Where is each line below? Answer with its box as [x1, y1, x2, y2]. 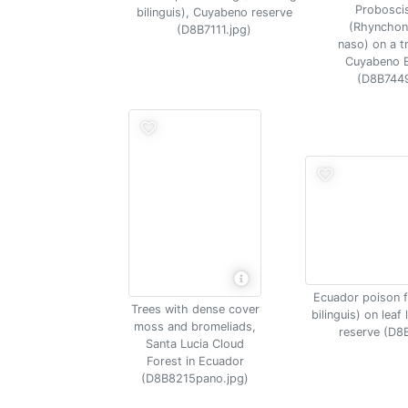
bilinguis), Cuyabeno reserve [136, 5, 292, 19]
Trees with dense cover [130, 302, 260, 316]
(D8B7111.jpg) [177, 23, 251, 36]
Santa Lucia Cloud [146, 337, 244, 351]
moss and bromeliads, [134, 320, 256, 333]
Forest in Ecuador [146, 354, 244, 368]
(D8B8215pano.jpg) [141, 372, 249, 385]
